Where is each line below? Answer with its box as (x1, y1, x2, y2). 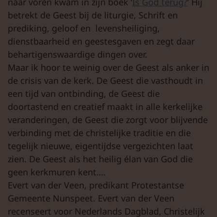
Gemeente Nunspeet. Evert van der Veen (8, 192, 174, 204)
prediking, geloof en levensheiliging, (8, 22, 160, 34)
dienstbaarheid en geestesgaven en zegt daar (8, 35, 195, 47)
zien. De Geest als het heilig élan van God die (8, 153, 193, 165)
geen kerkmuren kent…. (8, 166, 106, 178)
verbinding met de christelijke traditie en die (8, 126, 191, 139)
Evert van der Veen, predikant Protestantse (8, 179, 184, 191)
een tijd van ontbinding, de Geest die (8, 87, 160, 99)
